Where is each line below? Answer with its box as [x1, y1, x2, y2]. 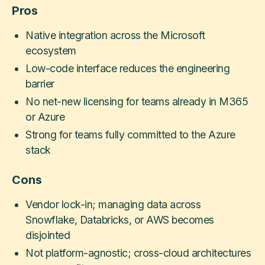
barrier [25, 77, 54, 91]
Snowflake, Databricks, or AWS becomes [25, 214, 214, 227]
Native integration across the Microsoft [25, 29, 205, 42]
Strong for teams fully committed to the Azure [25, 128, 235, 141]
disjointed [25, 229, 70, 242]
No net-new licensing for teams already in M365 [25, 95, 248, 108]
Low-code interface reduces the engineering [25, 62, 230, 75]
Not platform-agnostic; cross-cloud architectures [25, 247, 251, 260]
